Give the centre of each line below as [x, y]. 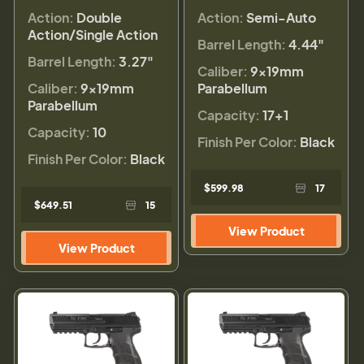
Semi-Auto [281, 17]
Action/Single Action [93, 34]
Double [99, 17]
